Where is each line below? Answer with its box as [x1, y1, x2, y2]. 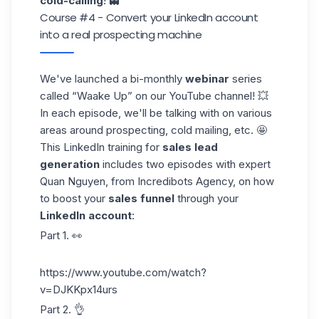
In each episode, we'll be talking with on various [40, 106, 272, 120]
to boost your [40, 192, 108, 206]
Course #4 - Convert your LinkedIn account [40, 10, 258, 26]
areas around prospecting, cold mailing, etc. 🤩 [40, 123, 267, 137]
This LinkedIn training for [40, 140, 162, 155]
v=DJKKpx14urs [40, 282, 117, 296]
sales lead [162, 140, 218, 155]
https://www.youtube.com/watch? [40, 265, 206, 279]
